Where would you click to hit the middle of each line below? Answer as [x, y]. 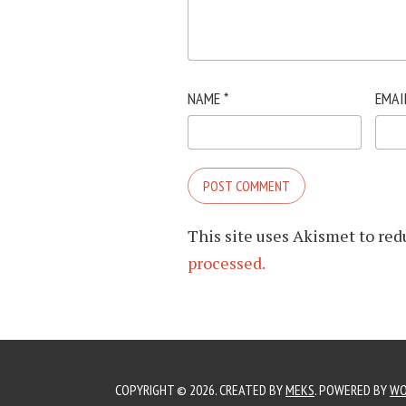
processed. [227, 263]
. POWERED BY [352, 390]
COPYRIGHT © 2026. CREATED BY [200, 390]
